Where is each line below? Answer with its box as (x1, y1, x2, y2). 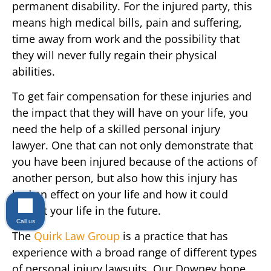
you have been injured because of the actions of (12, 154, 257, 169)
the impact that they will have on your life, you (12, 105, 248, 120)
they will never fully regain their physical (12, 47, 217, 62)
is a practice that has (120, 228, 228, 243)
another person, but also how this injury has (12, 171, 238, 186)
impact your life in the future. (12, 203, 161, 218)
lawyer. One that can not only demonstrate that (12, 138, 253, 153)
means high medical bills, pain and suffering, (12, 15, 242, 30)
